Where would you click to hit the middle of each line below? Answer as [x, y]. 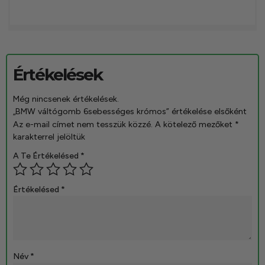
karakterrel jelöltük [49, 137]
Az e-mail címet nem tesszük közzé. [83, 124]
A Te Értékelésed [47, 156]
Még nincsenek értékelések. [66, 99]
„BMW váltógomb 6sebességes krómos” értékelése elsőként [130, 111]
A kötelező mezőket [195, 124]
